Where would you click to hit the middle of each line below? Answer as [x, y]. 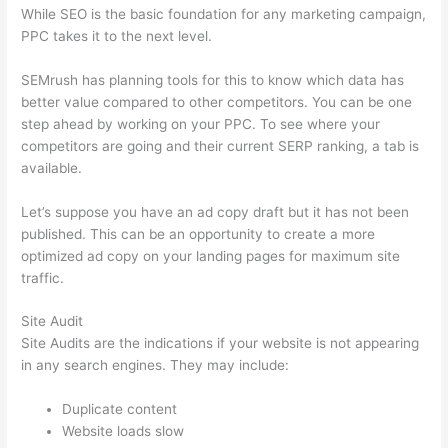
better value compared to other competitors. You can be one [217, 101]
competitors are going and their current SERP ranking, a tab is [220, 145]
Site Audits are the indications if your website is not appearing [220, 343]
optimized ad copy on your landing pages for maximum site [211, 255]
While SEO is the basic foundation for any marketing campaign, [224, 13]
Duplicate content [120, 409]
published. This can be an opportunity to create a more [198, 233]
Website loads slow [123, 431]
